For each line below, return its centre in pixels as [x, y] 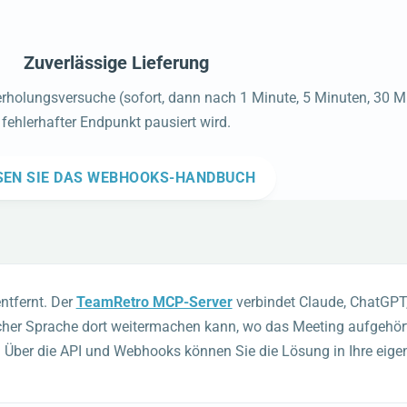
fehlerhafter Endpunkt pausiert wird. [116, 123]
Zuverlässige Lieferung [116, 63]
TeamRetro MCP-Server [154, 302]
